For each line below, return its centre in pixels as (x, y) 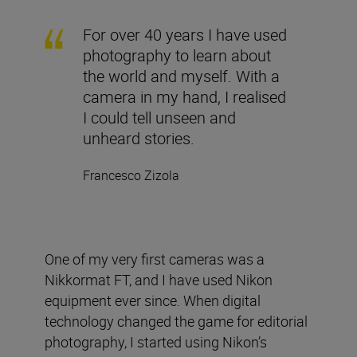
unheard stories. (139, 139)
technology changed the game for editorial (176, 322)
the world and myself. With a (181, 76)
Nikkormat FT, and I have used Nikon (159, 280)
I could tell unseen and (159, 118)
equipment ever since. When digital (153, 301)
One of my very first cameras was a (155, 259)
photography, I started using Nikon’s (156, 342)
